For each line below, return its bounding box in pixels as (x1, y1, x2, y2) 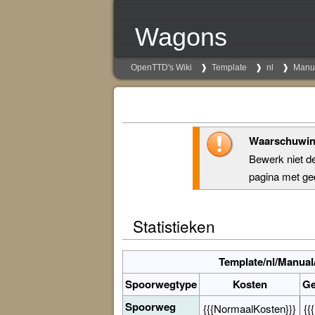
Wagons (135, 22, 227, 51)
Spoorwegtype (125, 276, 197, 292)
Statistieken (133, 214, 215, 237)
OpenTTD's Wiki (131, 63, 192, 72)
